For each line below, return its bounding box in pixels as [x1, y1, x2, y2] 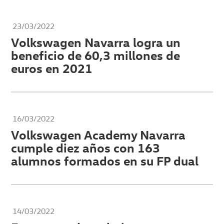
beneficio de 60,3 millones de [11, 47, 180, 63]
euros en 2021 [11, 60, 93, 76]
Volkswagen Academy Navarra [11, 127, 186, 142]
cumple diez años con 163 [11, 140, 160, 155]
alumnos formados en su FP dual [11, 153, 199, 168]
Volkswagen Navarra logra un [11, 34, 181, 50]
